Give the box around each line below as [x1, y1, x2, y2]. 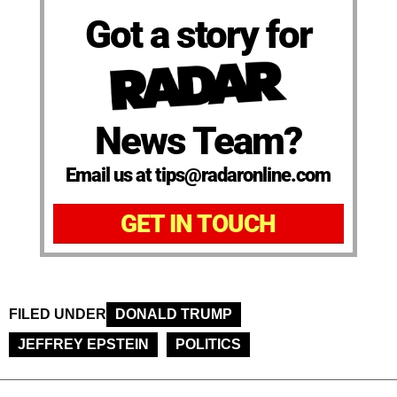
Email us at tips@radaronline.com [66, 164, 331, 187]
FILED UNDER [9, 307, 106, 323]
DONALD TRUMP [115, 307, 232, 323]
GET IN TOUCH [121, 209, 276, 239]
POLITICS [175, 337, 241, 353]
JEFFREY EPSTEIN [18, 337, 149, 353]
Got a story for [84, 11, 312, 58]
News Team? [95, 118, 302, 165]
